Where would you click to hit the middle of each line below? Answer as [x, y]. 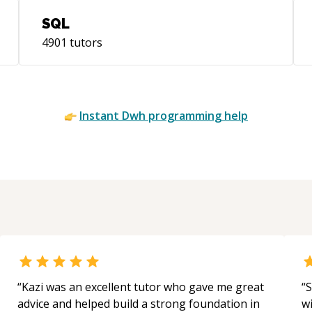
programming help [197, 116]
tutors [84, 42]
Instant [101, 116]
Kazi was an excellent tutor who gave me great [143, 287]
